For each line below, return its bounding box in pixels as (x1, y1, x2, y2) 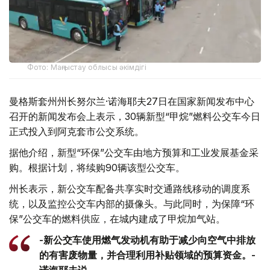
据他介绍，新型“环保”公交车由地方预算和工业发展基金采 (9, 146, 259, 159)
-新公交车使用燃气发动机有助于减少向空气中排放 (39, 233, 256, 246)
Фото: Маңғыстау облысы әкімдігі (27, 62, 146, 72)
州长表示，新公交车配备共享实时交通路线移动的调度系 (9, 182, 250, 195)
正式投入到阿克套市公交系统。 (9, 125, 144, 137)
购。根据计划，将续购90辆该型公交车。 (9, 161, 185, 174)
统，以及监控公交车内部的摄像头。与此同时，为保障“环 (9, 197, 254, 210)
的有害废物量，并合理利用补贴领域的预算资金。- (39, 248, 256, 261)
